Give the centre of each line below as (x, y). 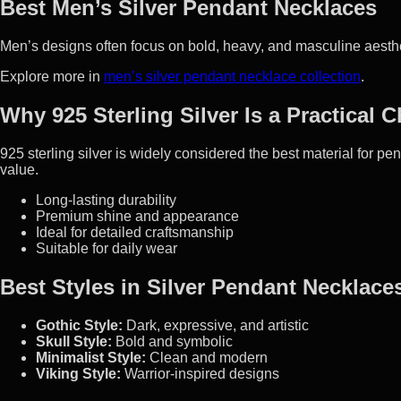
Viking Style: (78, 374)
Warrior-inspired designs (200, 374)
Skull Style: (74, 341)
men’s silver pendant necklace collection (232, 77)
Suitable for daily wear (107, 249)
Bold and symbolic (172, 341)
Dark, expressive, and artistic (216, 325)
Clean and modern (207, 358)
